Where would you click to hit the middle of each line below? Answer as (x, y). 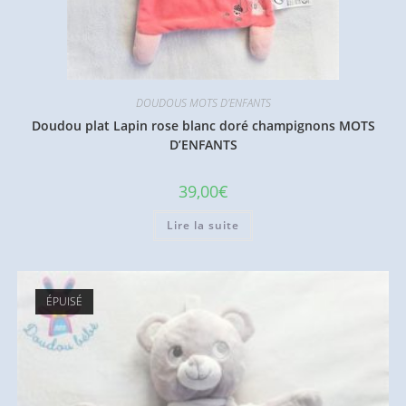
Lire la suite (203, 226)
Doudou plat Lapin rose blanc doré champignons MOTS (203, 126)
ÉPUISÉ (64, 301)
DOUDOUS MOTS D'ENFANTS (203, 103)
